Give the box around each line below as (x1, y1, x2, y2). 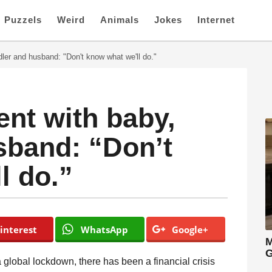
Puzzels (4, 15, 42, 25)
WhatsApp (80, 223, 128, 236)
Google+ (172, 223, 209, 236)
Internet (197, 15, 235, 25)
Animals (100, 15, 139, 25)
